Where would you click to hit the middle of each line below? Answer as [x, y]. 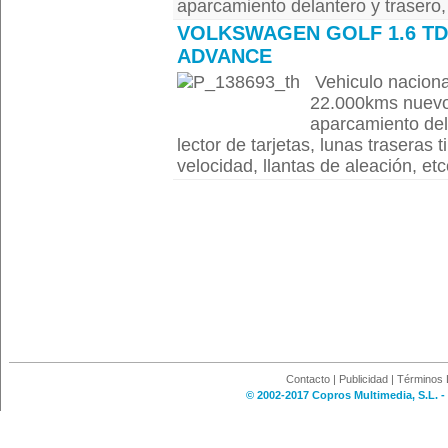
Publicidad [363, 379]
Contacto [308, 379]
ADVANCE [224, 56]
